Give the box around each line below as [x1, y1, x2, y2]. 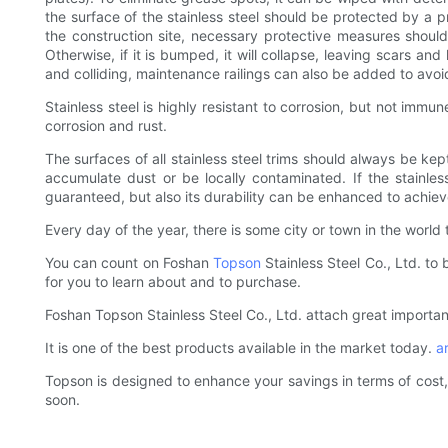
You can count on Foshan [45, 254, 213, 272]
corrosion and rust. [45, 117, 167, 135]
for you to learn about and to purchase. [45, 273, 305, 291]
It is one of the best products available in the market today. [45, 339, 436, 357]
